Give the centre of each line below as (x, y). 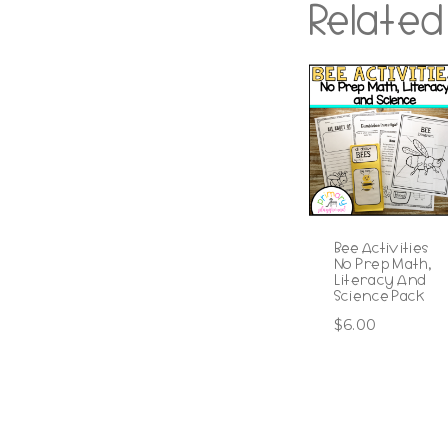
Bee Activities (381, 247)
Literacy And (380, 279)
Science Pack (379, 295)
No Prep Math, (382, 263)
